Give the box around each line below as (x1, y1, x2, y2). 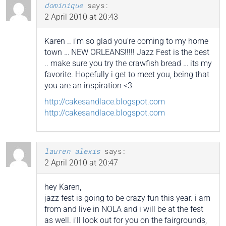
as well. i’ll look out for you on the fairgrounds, (44, 215, 207, 225)
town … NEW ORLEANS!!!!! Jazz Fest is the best (44, 47, 209, 57)
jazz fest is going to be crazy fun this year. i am (44, 193, 210, 203)
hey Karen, (44, 182, 81, 192)
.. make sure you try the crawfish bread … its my (44, 58, 212, 68)
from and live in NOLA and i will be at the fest (44, 204, 203, 214)
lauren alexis (44, 146, 100, 156)
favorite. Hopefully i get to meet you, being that (44, 69, 209, 79)
